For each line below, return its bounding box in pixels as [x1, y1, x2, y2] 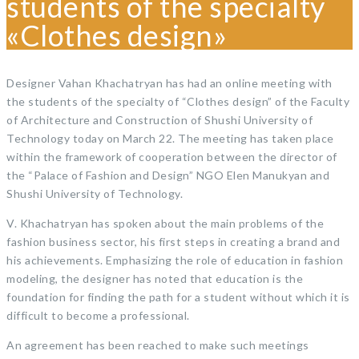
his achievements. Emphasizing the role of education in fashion [6, 252, 343, 267]
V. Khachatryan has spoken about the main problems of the [6, 216, 324, 230]
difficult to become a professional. [6, 308, 190, 322]
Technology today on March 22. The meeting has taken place [6, 131, 334, 145]
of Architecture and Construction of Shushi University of [6, 112, 313, 127]
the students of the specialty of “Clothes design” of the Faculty [6, 94, 349, 108]
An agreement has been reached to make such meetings [6, 337, 309, 352]
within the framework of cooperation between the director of [6, 149, 337, 163]
